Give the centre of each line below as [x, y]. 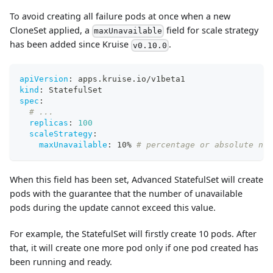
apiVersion [44, 79]
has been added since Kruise [70, 44]
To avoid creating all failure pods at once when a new [120, 16]
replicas [49, 123]
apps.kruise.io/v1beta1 [129, 79]
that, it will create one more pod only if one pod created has [134, 248]
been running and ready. [61, 262]
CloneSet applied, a [51, 30]
